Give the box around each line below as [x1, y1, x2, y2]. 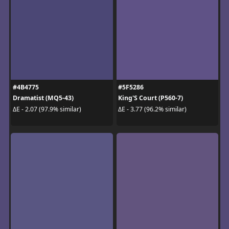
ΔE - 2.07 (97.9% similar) [12, 104, 81, 113]
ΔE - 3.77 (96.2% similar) [118, 104, 187, 113]
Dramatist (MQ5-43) [12, 94, 74, 103]
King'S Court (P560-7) [118, 94, 183, 103]
